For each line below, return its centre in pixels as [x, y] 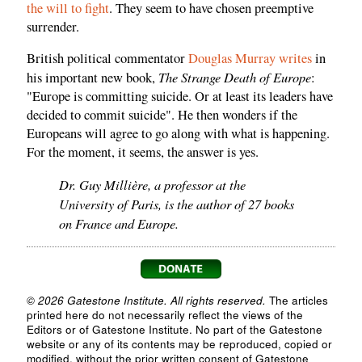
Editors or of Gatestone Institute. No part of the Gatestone [175, 329]
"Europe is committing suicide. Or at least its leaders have [180, 97]
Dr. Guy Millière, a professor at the [152, 184]
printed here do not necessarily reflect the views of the [165, 314]
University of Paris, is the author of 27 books [177, 203]
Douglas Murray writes [250, 59]
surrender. [53, 26]
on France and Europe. [119, 223]
